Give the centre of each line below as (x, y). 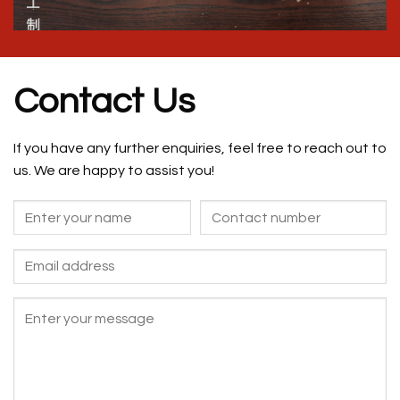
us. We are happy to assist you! (114, 170)
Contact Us (104, 101)
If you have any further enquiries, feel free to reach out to (200, 148)
